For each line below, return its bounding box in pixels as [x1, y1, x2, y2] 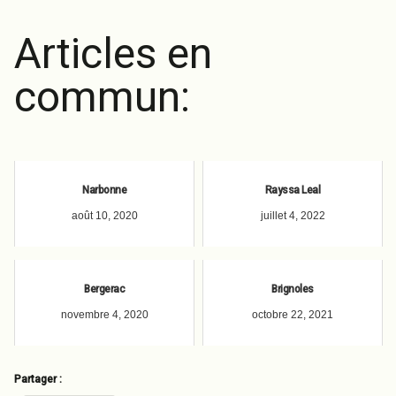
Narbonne [82, 183, 126, 196]
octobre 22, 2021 [252, 308, 333, 321]
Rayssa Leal [264, 183, 321, 196]
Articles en [14, 28, 212, 79]
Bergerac [84, 282, 125, 295]
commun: [14, 72, 190, 122]
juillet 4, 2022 [260, 209, 325, 222]
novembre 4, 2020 [60, 308, 148, 321]
